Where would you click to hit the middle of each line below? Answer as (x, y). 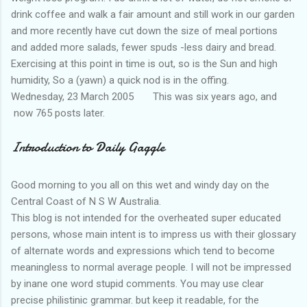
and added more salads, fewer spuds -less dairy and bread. (144, 47)
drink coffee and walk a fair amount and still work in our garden (153, 14)
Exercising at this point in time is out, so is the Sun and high (144, 63)
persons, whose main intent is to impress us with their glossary (153, 234)
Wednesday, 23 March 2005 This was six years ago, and (144, 96)
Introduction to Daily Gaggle (88, 147)
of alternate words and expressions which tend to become (143, 251)
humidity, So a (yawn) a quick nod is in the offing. (120, 80)
